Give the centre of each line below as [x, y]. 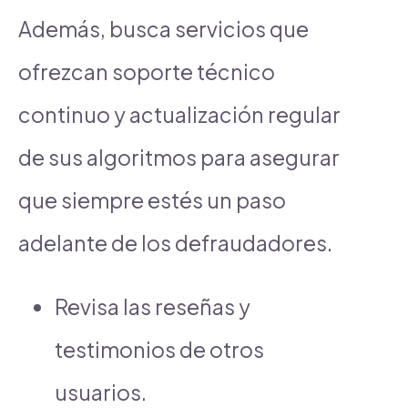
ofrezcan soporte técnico [147, 71]
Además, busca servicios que [163, 28]
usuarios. [101, 392]
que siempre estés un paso [152, 199]
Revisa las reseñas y [153, 306]
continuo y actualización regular [179, 114]
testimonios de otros [159, 349]
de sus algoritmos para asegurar [179, 157]
